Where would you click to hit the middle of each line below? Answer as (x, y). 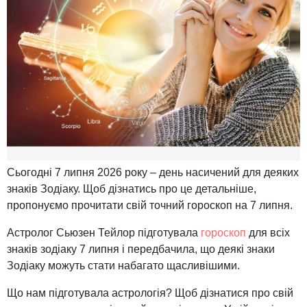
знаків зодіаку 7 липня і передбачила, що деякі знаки (141, 249)
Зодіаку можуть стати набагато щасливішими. (123, 266)
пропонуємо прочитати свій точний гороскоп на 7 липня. (150, 206)
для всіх (268, 233)
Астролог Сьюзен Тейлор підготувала (104, 233)
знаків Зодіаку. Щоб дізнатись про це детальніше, (132, 189)
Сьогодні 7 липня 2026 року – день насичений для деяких (153, 173)
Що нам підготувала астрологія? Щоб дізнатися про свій (150, 293)
